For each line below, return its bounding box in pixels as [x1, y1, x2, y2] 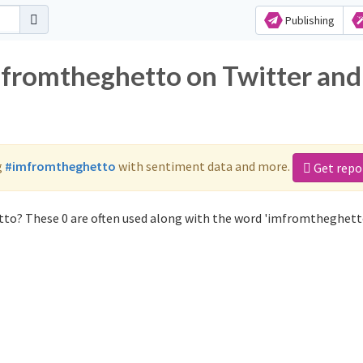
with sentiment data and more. [116, 157, 293, 174]
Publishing [282, 13, 335, 28]
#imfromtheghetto [5, 157, 116, 174]
